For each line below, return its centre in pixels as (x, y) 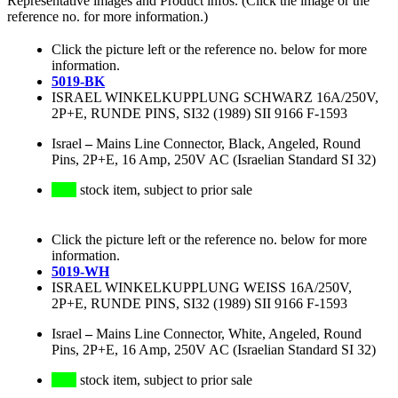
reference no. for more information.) (107, 17)
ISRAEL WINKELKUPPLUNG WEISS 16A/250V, (202, 288)
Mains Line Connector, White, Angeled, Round (229, 334)
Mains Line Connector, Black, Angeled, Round (228, 144)
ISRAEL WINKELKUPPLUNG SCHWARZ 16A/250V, (215, 98)
